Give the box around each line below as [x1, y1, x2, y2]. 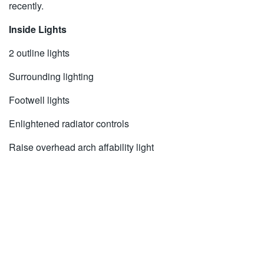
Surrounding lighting [9, 70, 94, 84]
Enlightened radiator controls [9, 117, 129, 131]
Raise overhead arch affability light [9, 140, 154, 154]
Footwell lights [9, 93, 70, 107]
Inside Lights [9, 22, 67, 37]
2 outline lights [9, 46, 70, 60]
